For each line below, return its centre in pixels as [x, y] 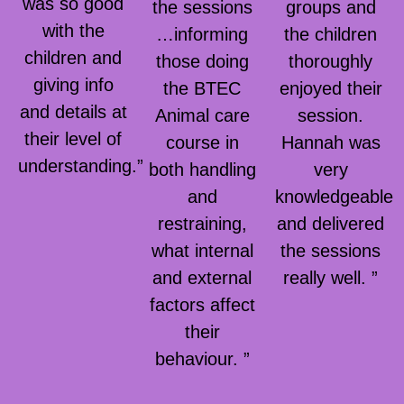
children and [73, 58]
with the [73, 31]
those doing [202, 62]
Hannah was [331, 143]
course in [202, 143]
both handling [202, 170]
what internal [202, 251]
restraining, [202, 224]
